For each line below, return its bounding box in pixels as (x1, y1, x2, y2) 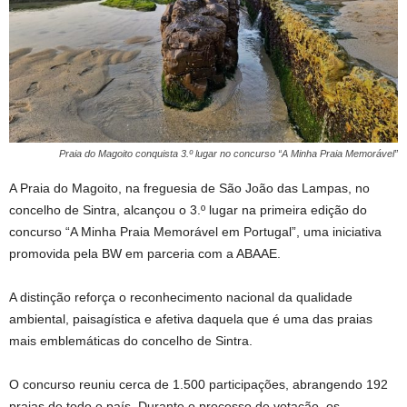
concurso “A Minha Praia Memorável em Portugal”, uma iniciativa (9, 223, 382, 239)
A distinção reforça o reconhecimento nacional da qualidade (9, 289, 352, 304)
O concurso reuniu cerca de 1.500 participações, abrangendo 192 (9, 376, 388, 392)
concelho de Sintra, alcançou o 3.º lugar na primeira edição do (9, 202, 367, 217)
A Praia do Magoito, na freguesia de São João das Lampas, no (9, 180, 370, 195)
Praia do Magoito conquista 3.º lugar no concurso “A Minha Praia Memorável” (59, 147, 398, 159)
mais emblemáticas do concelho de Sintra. (9, 333, 253, 348)
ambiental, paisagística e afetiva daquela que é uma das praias (9, 311, 372, 326)
